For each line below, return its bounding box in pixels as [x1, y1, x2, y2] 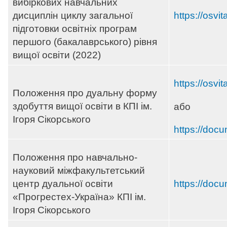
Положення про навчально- [13, 152, 137, 163]
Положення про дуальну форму [13, 88, 157, 99]
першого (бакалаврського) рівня [13, 36, 157, 48]
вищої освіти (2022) [13, 50, 101, 61]
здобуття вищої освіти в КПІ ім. [13, 101, 152, 112]
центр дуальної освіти [13, 178, 113, 190]
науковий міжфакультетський [13, 165, 145, 176]
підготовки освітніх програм [13, 23, 137, 34]
